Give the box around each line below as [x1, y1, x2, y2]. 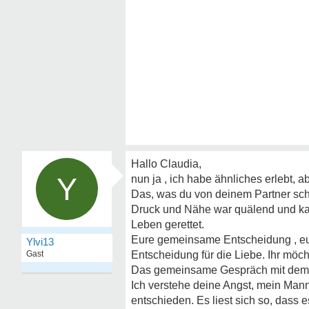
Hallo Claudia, [131, 158, 201, 170]
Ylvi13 [26, 236, 54, 248]
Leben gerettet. [131, 219, 204, 230]
